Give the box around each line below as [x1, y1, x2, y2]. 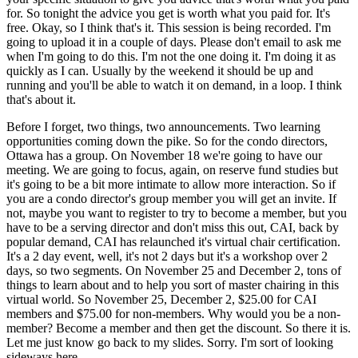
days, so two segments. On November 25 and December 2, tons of [6, 263, 341, 277]
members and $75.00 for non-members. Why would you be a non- [6, 306, 340, 320]
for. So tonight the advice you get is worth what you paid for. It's [6, 6, 330, 20]
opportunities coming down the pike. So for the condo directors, [6, 133, 328, 148]
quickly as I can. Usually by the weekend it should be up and [6, 63, 313, 78]
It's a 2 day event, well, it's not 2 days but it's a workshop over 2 [6, 249, 328, 263]
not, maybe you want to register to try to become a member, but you [6, 205, 347, 220]
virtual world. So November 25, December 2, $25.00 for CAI [6, 292, 316, 306]
